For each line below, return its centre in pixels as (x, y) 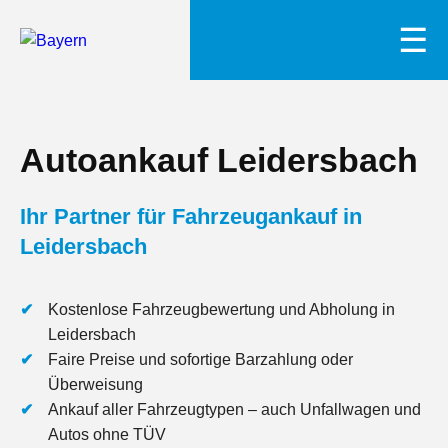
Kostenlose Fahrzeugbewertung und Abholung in (221, 309)
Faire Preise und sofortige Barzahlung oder (200, 359)
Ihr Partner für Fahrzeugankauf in (191, 216)
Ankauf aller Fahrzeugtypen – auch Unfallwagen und (234, 409)
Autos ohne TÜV (107, 434)
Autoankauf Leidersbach (219, 160)
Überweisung (95, 384)
